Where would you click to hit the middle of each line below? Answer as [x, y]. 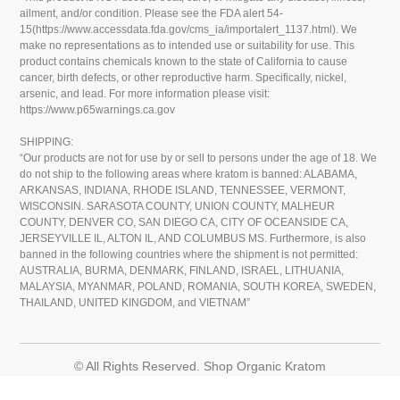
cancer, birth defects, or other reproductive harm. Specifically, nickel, [183, 78]
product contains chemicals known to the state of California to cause [184, 62]
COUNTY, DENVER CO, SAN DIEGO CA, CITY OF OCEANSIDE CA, [184, 223]
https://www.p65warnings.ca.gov [98, 110]
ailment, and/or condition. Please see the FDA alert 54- [152, 14]
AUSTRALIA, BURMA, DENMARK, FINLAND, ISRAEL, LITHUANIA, [182, 271]
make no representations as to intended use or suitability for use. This [187, 46]
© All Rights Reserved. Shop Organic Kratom [200, 367]
